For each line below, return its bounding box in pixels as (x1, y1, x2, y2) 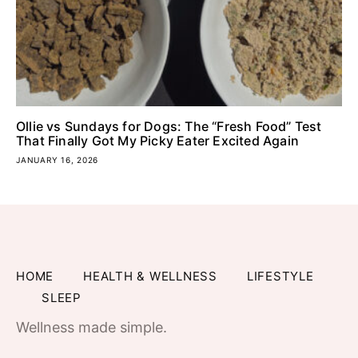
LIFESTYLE (246, 268, 314, 284)
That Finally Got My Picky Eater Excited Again (16, 133, 300, 149)
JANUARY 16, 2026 (16, 155, 98, 165)
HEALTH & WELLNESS (83, 268, 217, 284)
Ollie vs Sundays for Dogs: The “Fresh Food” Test (16, 118, 322, 134)
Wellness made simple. (16, 319, 167, 336)
